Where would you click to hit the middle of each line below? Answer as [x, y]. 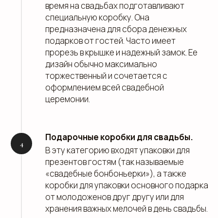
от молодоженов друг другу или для [115, 197]
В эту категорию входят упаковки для [118, 150]
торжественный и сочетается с [106, 76]
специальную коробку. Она [97, 17]
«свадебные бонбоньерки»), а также [116, 173]
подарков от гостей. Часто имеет [110, 41]
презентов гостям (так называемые [115, 162]
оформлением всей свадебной [105, 87]
